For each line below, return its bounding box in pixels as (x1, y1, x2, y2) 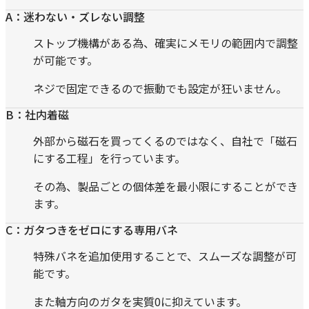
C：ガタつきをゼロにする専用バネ (6, 221, 178, 238)
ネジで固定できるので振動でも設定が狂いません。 (33, 79, 287, 97)
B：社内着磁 (6, 106, 69, 123)
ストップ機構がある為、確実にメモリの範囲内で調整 (33, 34, 298, 51)
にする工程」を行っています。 (33, 149, 186, 166)
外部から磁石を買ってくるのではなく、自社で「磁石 (33, 132, 297, 149)
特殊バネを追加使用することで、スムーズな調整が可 (33, 247, 297, 264)
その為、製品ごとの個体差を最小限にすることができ (33, 177, 298, 195)
